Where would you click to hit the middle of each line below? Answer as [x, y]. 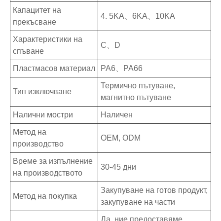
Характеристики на [48, 39]
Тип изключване [42, 92]
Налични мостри [43, 115]
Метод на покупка [45, 196]
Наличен [117, 115]
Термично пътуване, [138, 86]
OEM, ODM [121, 138]
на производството [48, 173]
